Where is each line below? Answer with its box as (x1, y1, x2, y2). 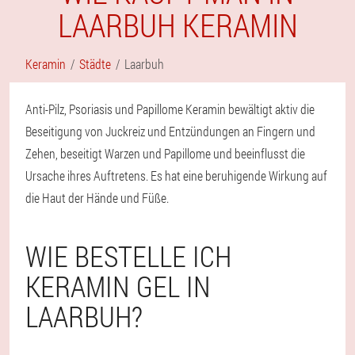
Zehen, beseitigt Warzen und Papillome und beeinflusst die (25, 145, 305, 162)
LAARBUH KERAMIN (57, 4, 298, 46)
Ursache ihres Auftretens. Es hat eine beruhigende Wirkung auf (25, 167, 327, 184)
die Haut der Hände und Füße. (25, 189, 169, 206)
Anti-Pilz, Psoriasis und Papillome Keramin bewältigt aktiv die (25, 101, 315, 117)
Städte (79, 55, 111, 72)
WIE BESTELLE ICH (25, 237, 231, 275)
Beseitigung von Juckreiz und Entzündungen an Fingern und (25, 123, 315, 139)
